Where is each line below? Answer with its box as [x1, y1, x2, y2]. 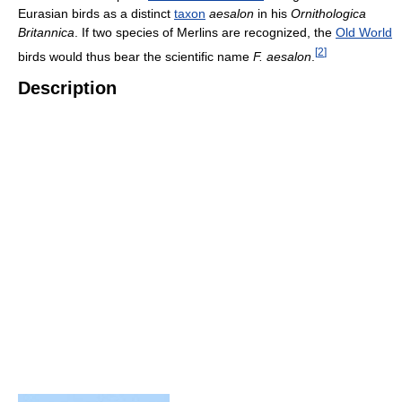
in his [254, 5, 291, 21]
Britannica [18, 24, 74, 39]
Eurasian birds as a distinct [18, 5, 174, 21]
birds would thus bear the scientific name [18, 48, 253, 64]
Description [18, 78, 117, 99]
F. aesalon [253, 48, 311, 64]
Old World [336, 24, 392, 39]
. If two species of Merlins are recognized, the [74, 24, 336, 39]
